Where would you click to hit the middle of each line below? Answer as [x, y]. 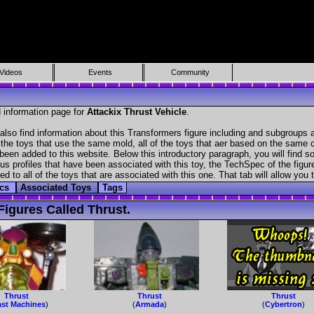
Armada [150, 305]
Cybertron [283, 305]
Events [101, 72]
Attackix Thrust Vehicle [137, 112]
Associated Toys [57, 188]
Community [190, 72]
